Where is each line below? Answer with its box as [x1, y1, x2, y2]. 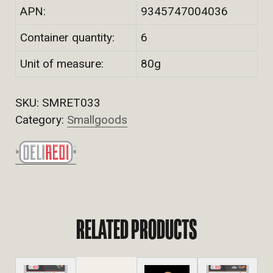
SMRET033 [42, 95, 101, 110]
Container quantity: [20, 30, 115, 44]
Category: [15, 112, 67, 127]
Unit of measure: [20, 56, 104, 71]
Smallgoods [67, 112, 127, 127]
